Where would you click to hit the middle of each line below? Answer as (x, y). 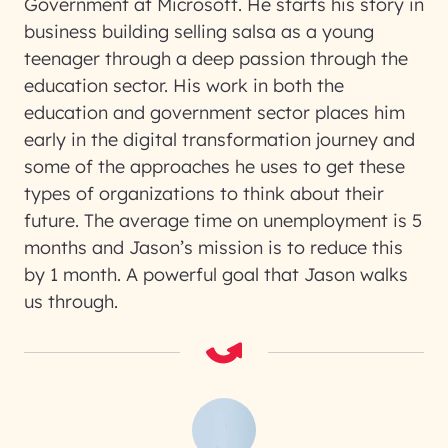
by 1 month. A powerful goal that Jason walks (216, 274)
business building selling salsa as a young (199, 31)
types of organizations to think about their (204, 193)
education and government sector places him (214, 112)
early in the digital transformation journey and (219, 139)
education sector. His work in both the (184, 85)
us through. (71, 301)
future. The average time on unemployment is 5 (223, 220)
